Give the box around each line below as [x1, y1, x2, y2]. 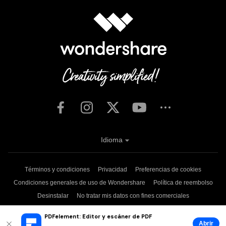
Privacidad [98, 166, 127, 174]
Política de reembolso [153, 179, 213, 187]
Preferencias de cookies [135, 166, 201, 174]
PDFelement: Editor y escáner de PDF [44, 212, 152, 220]
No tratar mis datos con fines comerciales [76, 192, 189, 200]
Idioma [100, 136, 123, 144]
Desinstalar [37, 192, 69, 200]
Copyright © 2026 [24, 207, 74, 215]
